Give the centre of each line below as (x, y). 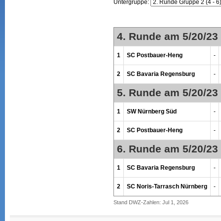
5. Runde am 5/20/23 (167, 92)
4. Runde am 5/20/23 (167, 36)
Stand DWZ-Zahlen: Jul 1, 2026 (151, 202)
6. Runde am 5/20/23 (167, 149)
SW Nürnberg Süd (151, 111)
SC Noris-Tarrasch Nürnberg (167, 186)
